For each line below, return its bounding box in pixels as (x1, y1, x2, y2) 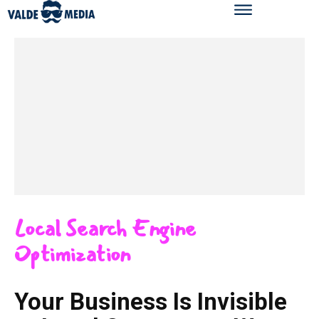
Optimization (14, 238, 131, 272)
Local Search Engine (14, 212, 197, 246)
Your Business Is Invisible (14, 288, 287, 316)
